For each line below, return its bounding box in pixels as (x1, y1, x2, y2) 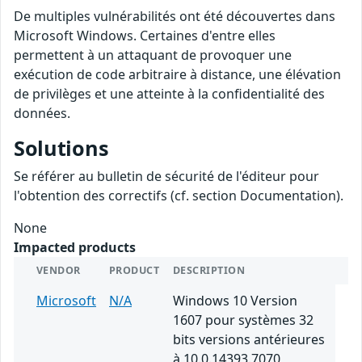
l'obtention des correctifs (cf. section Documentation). (14, 187, 343, 205)
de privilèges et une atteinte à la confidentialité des (14, 85, 325, 103)
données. (14, 104, 70, 123)
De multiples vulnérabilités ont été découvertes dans (14, 7, 335, 26)
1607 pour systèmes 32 (173, 311, 314, 330)
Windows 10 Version (173, 292, 297, 310)
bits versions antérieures (173, 330, 325, 349)
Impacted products (14, 238, 136, 257)
